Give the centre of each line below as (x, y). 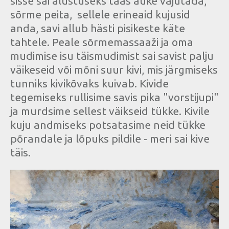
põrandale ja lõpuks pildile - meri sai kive (110, 139)
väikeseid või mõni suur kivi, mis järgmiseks (114, 70)
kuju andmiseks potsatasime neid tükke (108, 125)
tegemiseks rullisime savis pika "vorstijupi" (114, 97)
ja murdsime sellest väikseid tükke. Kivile (110, 111)
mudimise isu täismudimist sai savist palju (112, 56)
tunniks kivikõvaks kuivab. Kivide (89, 84)
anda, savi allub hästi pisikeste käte (98, 28)
